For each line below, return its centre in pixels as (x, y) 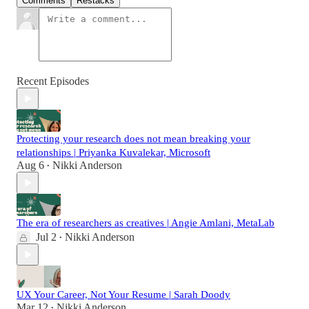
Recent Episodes (53, 81)
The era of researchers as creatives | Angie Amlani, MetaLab (146, 223)
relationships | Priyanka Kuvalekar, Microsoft (113, 153)
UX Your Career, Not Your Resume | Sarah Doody (123, 295)
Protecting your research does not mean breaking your (133, 139)
